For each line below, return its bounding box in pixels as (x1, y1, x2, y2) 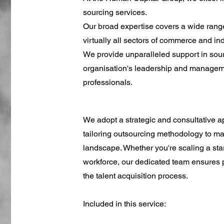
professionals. (82, 77, 132, 87)
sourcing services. (82, 7, 147, 17)
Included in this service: (82, 199, 166, 208)
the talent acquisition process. (82, 171, 188, 180)
